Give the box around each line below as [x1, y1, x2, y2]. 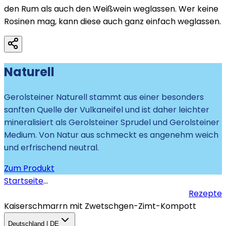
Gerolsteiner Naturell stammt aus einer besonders [4, 91, 204, 103]
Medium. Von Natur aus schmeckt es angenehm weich [4, 129, 218, 141]
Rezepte [189, 188, 222, 200]
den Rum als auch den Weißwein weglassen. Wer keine [4, 3, 218, 15]
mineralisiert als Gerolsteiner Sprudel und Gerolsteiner [4, 117, 219, 129]
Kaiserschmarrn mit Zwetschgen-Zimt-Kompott [4, 200, 196, 212]
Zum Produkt [4, 162, 54, 175]
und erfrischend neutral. [4, 142, 99, 154]
